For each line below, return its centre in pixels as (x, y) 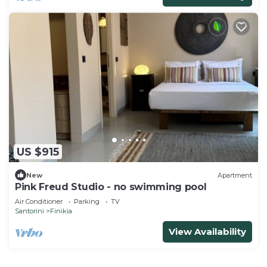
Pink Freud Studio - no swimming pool (111, 187)
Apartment (235, 175)
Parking (87, 202)
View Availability (207, 232)
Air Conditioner (39, 202)
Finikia (61, 211)
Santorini (30, 211)
